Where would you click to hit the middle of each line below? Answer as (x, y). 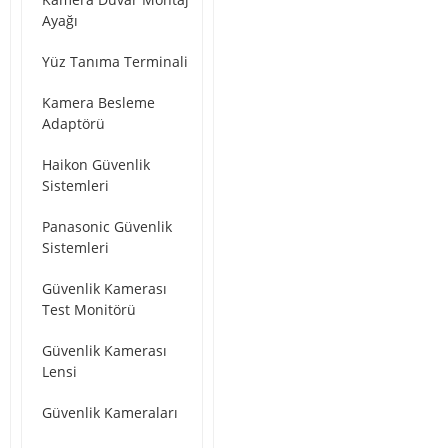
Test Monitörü (89, 310)
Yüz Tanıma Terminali (115, 62)
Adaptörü (73, 124)
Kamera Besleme (98, 103)
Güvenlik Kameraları (110, 413)
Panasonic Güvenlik (107, 227)
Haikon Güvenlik (96, 165)
